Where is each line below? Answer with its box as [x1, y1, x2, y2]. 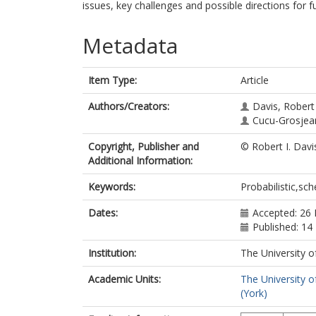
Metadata [83, 31, 178, 60]
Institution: [88, 246, 136, 260]
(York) [241, 286, 267, 300]
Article [241, 73, 269, 87]
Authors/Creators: [88, 99, 169, 113]
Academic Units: [88, 272, 161, 286]
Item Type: [88, 73, 137, 87]
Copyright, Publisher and [88, 140, 199, 153]
